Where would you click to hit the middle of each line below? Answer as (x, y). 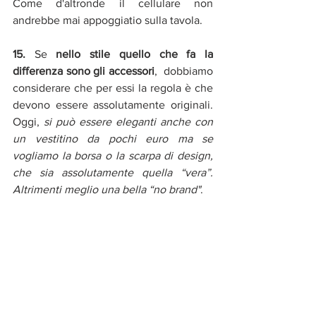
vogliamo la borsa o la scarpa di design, (113, 156)
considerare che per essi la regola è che (113, 88)
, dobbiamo (184, 71)
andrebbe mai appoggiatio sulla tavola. (108, 20)
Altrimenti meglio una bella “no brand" (107, 190)
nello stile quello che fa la (135, 54)
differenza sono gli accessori (84, 71)
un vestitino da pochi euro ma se (113, 139)
